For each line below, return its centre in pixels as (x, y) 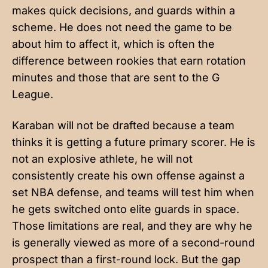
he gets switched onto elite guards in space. (126, 209)
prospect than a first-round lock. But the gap (126, 259)
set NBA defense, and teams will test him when (133, 192)
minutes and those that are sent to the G (116, 77)
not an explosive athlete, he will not (102, 159)
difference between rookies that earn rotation (129, 60)
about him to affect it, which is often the (113, 44)
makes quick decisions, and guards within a (124, 10)
